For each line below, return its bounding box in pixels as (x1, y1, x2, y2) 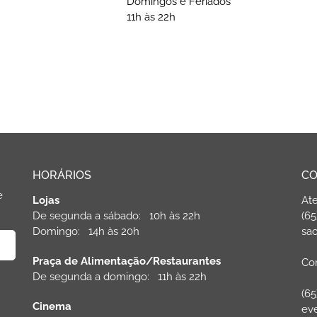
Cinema (33, 300, 71, 313)
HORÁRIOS (33, 168, 91, 183)
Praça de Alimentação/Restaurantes (33, 255, 221, 268)
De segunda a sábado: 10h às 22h (33, 209, 200, 223)
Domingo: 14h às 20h (33, 225, 139, 238)
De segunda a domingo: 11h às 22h (33, 270, 207, 284)
